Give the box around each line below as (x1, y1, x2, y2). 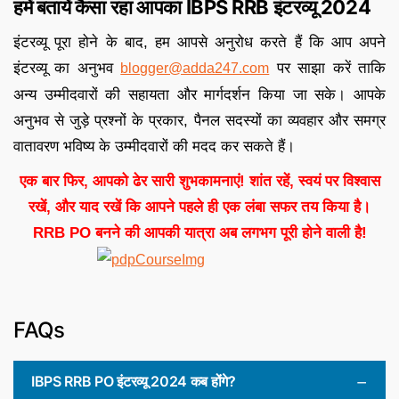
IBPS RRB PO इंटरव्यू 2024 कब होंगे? (31, 371, 236, 390)
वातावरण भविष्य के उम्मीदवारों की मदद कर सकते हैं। (13, 137, 295, 155)
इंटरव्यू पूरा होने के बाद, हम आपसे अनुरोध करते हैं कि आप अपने (13, 33, 386, 51)
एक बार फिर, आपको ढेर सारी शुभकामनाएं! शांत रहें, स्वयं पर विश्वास (19, 172, 380, 190)
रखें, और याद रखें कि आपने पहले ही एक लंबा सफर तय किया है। (28, 198, 370, 216)
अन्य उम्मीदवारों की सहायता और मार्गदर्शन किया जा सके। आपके (13, 85, 386, 103)
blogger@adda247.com (120, 60, 270, 76)
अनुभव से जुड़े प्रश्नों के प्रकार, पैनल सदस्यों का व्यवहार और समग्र (13, 111, 386, 129)
